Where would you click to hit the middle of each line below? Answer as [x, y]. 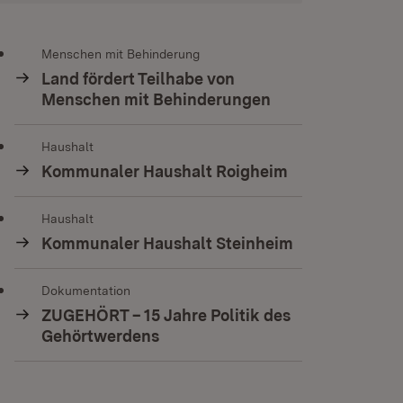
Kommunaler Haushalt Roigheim [164, 171]
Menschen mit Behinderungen [156, 99]
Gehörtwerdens [100, 336]
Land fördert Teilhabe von [138, 79]
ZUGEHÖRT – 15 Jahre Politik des [166, 315]
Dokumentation [85, 291]
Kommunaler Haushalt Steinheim [167, 243]
